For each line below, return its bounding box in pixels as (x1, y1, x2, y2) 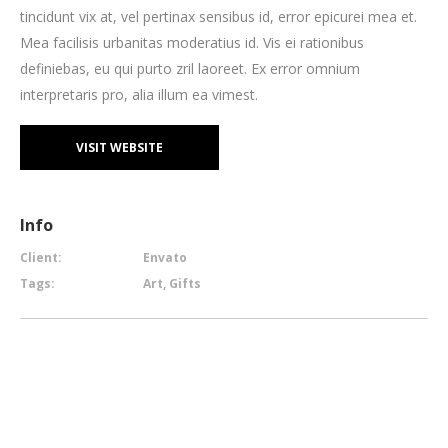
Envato (143, 249, 187, 267)
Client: (20, 249, 62, 267)
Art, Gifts (143, 275, 201, 293)
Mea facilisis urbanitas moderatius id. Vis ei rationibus (20, 33, 364, 53)
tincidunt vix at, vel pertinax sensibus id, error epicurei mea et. (20, 7, 417, 27)
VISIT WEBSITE (76, 139, 163, 157)
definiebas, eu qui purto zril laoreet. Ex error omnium (20, 59, 360, 79)
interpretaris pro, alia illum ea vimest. (20, 85, 258, 105)
